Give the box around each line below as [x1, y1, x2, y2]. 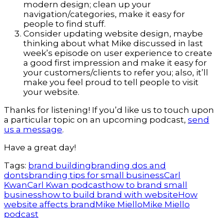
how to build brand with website [42, 189, 178, 200]
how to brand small [106, 180, 187, 190]
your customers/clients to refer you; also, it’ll [23, 67, 208, 77]
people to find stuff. [23, 18, 106, 29]
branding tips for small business [29, 170, 164, 180]
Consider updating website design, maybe [23, 28, 203, 38]
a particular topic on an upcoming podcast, [4, 114, 188, 125]
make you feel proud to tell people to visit [23, 77, 199, 87]
